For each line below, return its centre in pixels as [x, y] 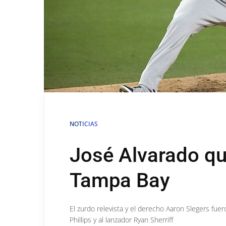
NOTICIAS [84, 124]
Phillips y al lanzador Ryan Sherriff [121, 220]
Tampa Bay [120, 180]
